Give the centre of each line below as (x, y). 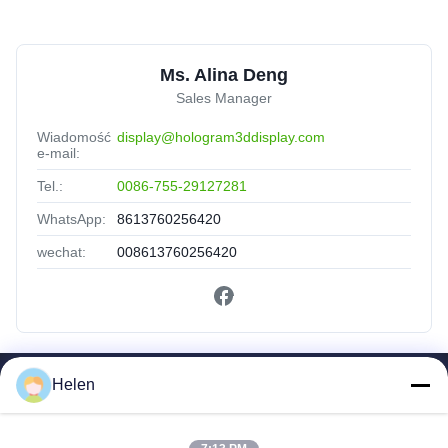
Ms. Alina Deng (224, 74)
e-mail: (58, 152)
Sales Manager (224, 97)
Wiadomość (74, 136)
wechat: (61, 251)
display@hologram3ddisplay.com (221, 136)
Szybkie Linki (224, 391)
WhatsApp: (71, 218)
